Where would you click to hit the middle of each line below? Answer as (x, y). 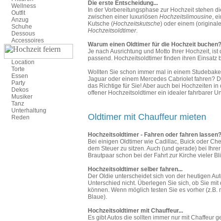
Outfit (18, 13)
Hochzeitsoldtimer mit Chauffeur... (135, 210)
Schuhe (22, 27)
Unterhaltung (29, 110)
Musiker (22, 97)
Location (23, 62)
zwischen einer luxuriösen (124, 17)
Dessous (23, 34)
